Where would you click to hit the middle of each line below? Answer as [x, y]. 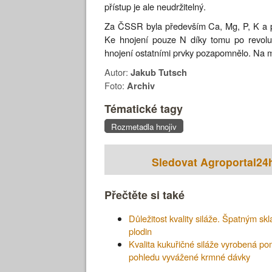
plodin [140, 231]
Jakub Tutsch [159, 72]
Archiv [141, 86]
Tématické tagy [144, 109]
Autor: [117, 72]
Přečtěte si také [144, 195]
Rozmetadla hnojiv [144, 127]
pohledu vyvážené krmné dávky [189, 257]
